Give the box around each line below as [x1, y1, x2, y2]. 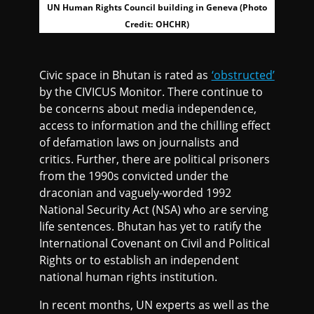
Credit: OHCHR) [125, 18, 189, 30]
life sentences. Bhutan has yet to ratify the [39, 219, 261, 234]
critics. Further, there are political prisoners [39, 151, 270, 167]
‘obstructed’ [211, 67, 275, 83]
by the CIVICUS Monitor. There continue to [39, 84, 263, 100]
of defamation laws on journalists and [39, 135, 239, 150]
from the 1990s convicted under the [39, 168, 229, 184]
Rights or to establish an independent [39, 252, 239, 268]
